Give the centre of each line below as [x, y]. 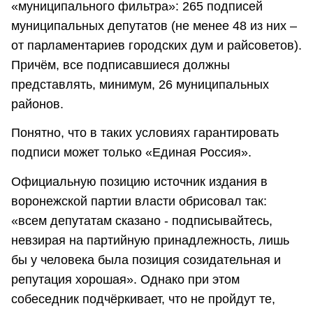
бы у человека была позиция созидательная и [146, 260]
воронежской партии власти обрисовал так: [139, 201]
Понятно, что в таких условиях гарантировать [145, 133]
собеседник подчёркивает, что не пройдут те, [143, 299]
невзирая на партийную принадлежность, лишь [150, 240]
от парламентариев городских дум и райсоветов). [156, 45]
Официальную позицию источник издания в [139, 181]
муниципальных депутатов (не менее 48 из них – [154, 26]
